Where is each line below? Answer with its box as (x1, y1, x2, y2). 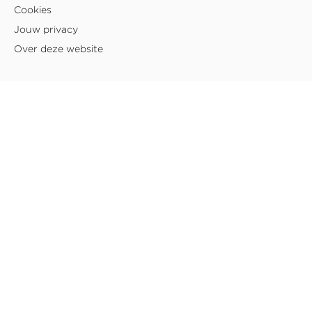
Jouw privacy (14, 24, 78, 35)
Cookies (14, 4, 52, 15)
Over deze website (14, 43, 103, 54)
